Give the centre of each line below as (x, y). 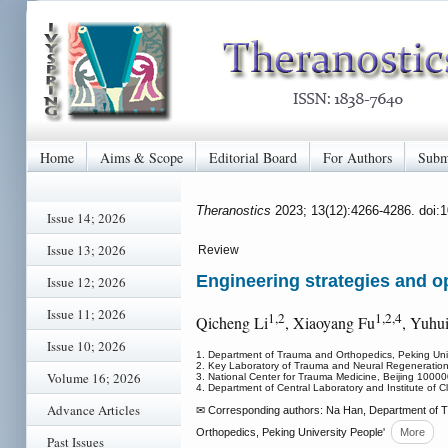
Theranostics (235, 210)
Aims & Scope (141, 157)
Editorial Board (253, 157)
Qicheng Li (232, 323)
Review (218, 250)
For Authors (357, 157)
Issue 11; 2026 (86, 314)
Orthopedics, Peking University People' (290, 432)
